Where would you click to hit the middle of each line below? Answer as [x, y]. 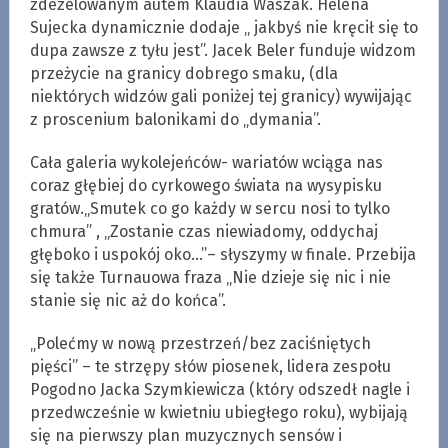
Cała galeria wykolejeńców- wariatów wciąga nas [206, 162]
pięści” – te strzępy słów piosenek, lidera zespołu [210, 366]
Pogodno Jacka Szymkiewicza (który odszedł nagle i [219, 389]
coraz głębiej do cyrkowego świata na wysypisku [205, 185]
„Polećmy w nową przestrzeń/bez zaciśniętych [200, 343]
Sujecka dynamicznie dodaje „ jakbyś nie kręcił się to [223, 27]
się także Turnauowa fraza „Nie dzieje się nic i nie [210, 277]
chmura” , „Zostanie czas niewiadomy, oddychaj [203, 231]
